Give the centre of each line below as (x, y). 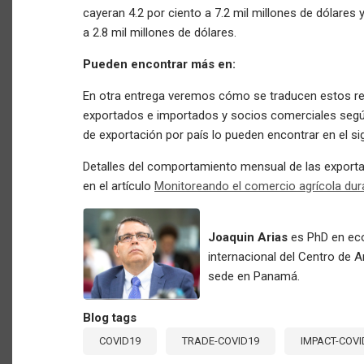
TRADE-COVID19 (221, 341)
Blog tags (110, 318)
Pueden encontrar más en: (159, 65)
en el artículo (119, 186)
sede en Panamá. (254, 277)
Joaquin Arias (248, 238)
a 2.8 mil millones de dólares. (161, 33)
